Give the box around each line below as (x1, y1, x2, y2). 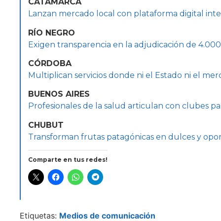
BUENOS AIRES (28, 89, 90, 99)
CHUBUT (28, 120, 64, 130)
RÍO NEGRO (28, 28, 75, 37)
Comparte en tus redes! (28, 156, 108, 164)
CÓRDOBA (28, 58, 72, 68)
